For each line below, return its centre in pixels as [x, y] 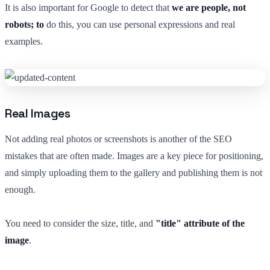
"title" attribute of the [200, 223]
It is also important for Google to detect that [88, 7]
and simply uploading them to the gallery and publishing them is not [133, 172]
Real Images [38, 113]
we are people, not [209, 7]
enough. [20, 189]
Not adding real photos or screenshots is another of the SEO [118, 139]
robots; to [24, 24]
